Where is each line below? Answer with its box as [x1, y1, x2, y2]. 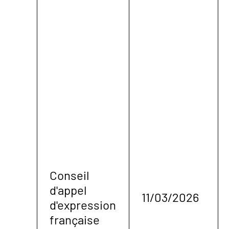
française [50, 212, 100, 227]
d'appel [50, 182, 87, 197]
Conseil [50, 167, 89, 182]
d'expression [50, 197, 116, 212]
